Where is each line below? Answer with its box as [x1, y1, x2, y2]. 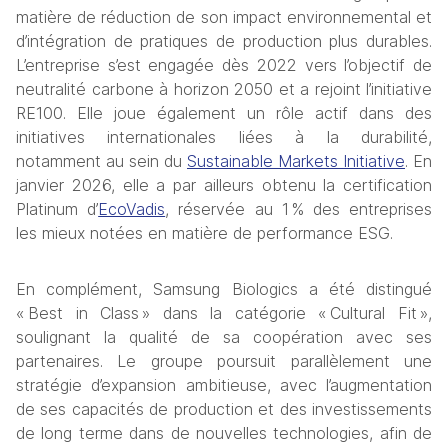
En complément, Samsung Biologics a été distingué [16, 279, 432, 300]
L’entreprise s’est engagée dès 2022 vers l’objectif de [16, 55, 432, 76]
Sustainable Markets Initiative [187, 151, 405, 172]
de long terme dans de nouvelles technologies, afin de [16, 423, 432, 444]
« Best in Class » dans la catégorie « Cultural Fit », [16, 303, 432, 324]
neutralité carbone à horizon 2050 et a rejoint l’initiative [16, 79, 432, 100]
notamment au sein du [16, 151, 187, 172]
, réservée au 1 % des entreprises [165, 199, 433, 220]
